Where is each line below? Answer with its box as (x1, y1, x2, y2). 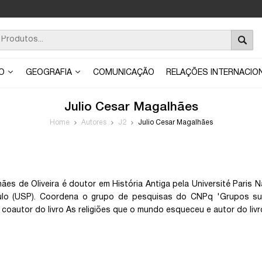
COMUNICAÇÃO (93, 69, 154, 77)
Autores (81, 119, 106, 126)
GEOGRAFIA (26, 69, 74, 77)
